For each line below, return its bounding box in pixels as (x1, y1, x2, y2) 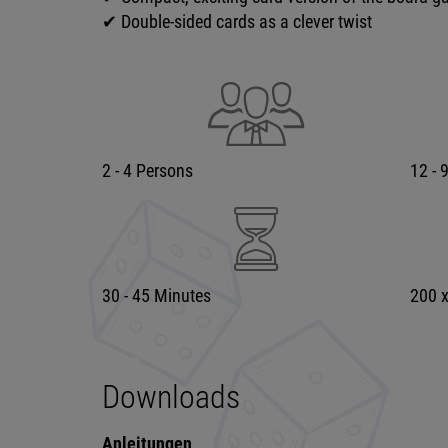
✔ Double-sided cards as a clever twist (102, 10, 376, 32)
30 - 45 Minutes (102, 284, 211, 306)
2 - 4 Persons (102, 159, 193, 181)
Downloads (102, 377, 240, 416)
